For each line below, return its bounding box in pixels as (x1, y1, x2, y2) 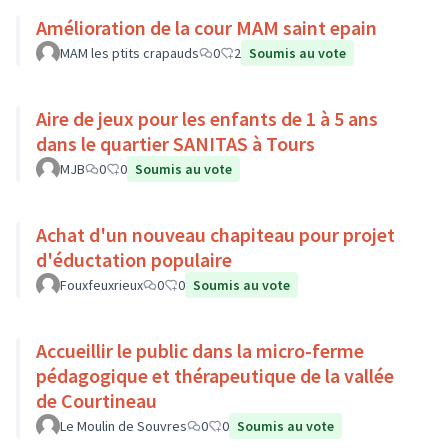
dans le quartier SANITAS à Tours (36, 131, 315, 156)
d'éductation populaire (36, 247, 232, 272)
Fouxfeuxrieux (60, 276, 143, 294)
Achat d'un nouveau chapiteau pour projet (36, 222, 395, 247)
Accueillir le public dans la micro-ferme (36, 338, 364, 363)
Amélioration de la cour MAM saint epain (36, 15, 377, 40)
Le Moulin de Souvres (60, 417, 187, 435)
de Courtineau (36, 388, 157, 413)
